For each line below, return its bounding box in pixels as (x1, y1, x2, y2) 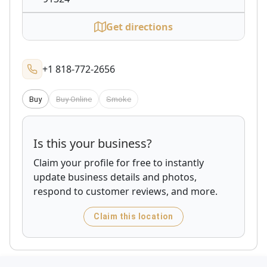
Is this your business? (33, 135, 152, 151)
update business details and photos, (33, 170, 197, 184)
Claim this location (94, 212, 173, 221)
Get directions (106, 20, 173, 33)
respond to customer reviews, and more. (33, 185, 218, 198)
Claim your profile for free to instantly (33, 156, 204, 169)
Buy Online (56, 94, 92, 104)
